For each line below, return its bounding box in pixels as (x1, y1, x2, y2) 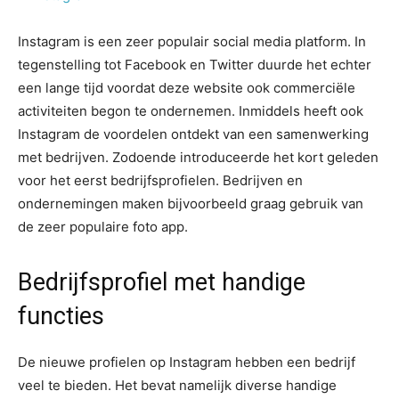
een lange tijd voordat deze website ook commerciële (18, 79, 355, 96)
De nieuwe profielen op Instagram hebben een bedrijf (18, 354, 355, 370)
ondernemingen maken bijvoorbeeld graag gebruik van (18, 195, 363, 212)
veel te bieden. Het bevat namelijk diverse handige (18, 377, 337, 394)
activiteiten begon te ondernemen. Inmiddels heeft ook (18, 102, 363, 119)
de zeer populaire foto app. (18, 218, 188, 235)
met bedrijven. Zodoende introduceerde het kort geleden (18, 149, 379, 166)
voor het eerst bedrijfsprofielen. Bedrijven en (18, 172, 303, 189)
